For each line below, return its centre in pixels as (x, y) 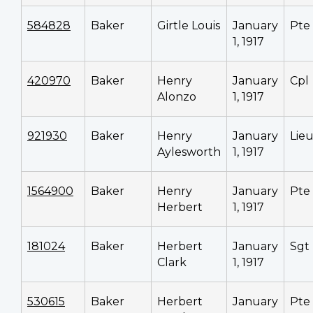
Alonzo (177, 96)
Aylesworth (189, 152)
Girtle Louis (189, 25)
